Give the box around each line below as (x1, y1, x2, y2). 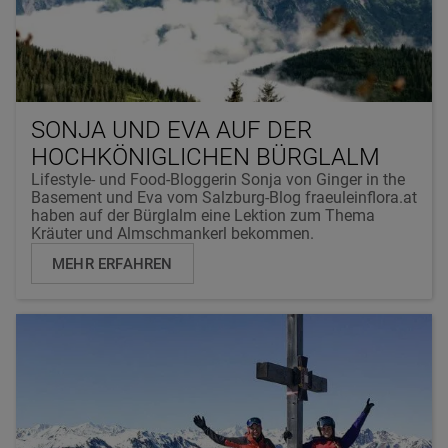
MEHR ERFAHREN (52, 254, 173, 273)
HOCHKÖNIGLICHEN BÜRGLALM (31, 142, 380, 171)
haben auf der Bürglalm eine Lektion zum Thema (31, 205, 375, 225)
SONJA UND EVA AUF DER (31, 115, 312, 144)
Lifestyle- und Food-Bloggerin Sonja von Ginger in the (31, 169, 405, 189)
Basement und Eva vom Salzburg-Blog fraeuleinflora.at (31, 187, 417, 207)
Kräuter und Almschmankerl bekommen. (31, 223, 314, 243)
